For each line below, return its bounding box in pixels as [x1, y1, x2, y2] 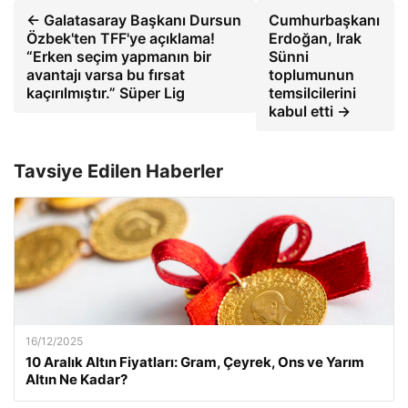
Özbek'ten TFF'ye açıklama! [26, 29, 215, 47]
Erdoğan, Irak [268, 29, 362, 47]
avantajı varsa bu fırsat [26, 66, 185, 84]
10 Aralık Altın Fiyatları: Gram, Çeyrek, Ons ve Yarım [25, 353, 364, 371]
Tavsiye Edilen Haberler [14, 160, 223, 182]
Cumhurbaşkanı [268, 11, 380, 29]
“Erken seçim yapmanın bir [26, 47, 211, 66]
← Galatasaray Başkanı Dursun [26, 11, 241, 29]
